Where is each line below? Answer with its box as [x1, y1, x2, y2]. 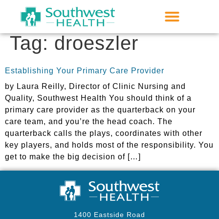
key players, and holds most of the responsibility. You [5, 141, 214, 149]
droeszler [54, 32, 138, 54]
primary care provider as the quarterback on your [5, 106, 196, 114]
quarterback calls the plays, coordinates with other [5, 129, 202, 137]
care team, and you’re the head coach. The [5, 117, 173, 126]
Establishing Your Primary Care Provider [5, 66, 164, 75]
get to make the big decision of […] [5, 153, 141, 161]
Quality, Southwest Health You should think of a [5, 94, 192, 102]
